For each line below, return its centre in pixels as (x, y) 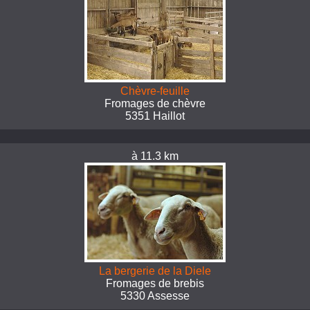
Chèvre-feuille (155, 91)
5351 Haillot (155, 116)
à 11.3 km (155, 156)
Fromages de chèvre (155, 103)
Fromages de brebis (155, 283)
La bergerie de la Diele (155, 271)
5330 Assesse (155, 296)
